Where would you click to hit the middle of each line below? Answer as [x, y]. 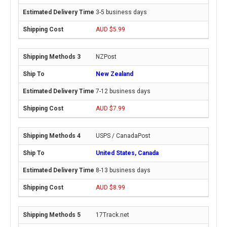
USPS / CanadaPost [123, 136]
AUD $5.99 [110, 29]
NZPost [106, 56]
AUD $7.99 [110, 108]
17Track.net [112, 215]
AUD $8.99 [110, 187]
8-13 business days [123, 170]
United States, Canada [127, 153]
